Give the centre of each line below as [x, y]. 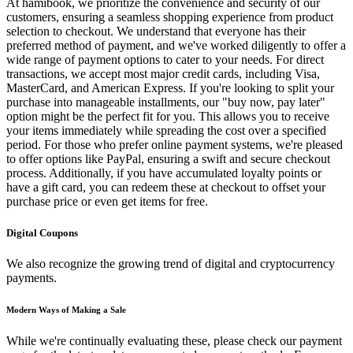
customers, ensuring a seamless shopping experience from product [170, 17]
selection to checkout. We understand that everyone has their [156, 32]
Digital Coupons [42, 232]
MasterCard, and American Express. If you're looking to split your [170, 88]
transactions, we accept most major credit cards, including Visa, [163, 74]
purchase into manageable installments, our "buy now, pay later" [166, 102]
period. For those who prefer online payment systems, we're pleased [175, 145]
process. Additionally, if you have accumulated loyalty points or [164, 173]
